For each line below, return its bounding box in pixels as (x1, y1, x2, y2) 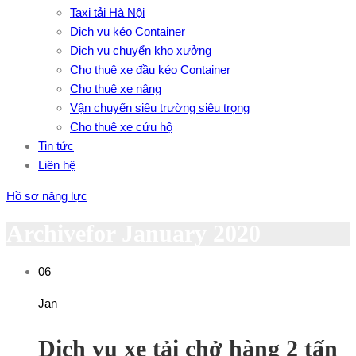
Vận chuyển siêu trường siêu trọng (70, 101, 250, 114)
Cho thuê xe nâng (70, 82, 161, 95)
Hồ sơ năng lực (6, 189, 87, 203)
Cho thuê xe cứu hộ (70, 120, 172, 133)
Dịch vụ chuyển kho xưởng (70, 44, 211, 57)
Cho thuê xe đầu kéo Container (70, 63, 230, 76)
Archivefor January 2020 (6, 220, 261, 247)
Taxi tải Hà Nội (70, 6, 145, 19)
